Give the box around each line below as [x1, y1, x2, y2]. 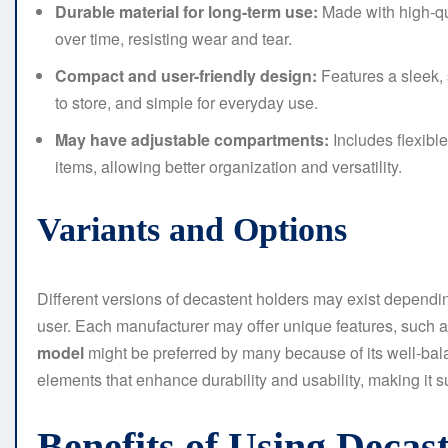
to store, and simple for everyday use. [55, 91, 318, 115]
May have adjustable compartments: [55, 128, 329, 152]
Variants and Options [37, 211, 347, 249]
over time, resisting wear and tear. [55, 27, 292, 51]
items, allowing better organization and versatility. [55, 155, 402, 179]
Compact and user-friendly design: [55, 64, 317, 88]
